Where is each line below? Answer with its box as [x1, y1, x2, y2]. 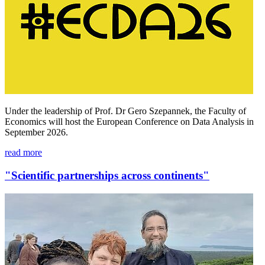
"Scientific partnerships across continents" [5, 169, 209, 182]
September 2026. [5, 127, 68, 138]
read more [5, 147, 42, 158]
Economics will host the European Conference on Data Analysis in [5, 117, 254, 127]
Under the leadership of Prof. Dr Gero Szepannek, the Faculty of [5, 106, 246, 117]
